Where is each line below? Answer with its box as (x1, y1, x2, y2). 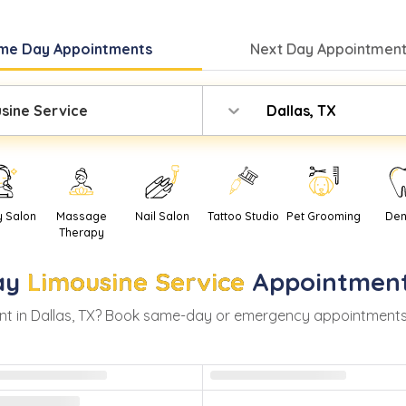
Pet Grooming (286, 209, 362, 224)
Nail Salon (134, 209, 189, 224)
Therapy (58, 226, 104, 240)
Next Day (249, 39, 317, 58)
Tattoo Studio (207, 209, 279, 224)
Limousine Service (27, 266, 245, 298)
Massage (55, 209, 107, 224)
